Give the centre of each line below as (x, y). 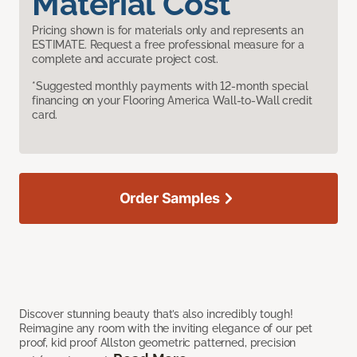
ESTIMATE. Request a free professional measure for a (168, 45)
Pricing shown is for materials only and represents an (168, 31)
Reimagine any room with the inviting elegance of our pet (166, 329)
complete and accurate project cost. (126, 59)
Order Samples (170, 198)
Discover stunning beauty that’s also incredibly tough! (156, 314)
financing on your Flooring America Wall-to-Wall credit (172, 101)
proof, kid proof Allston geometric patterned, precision (158, 343)
